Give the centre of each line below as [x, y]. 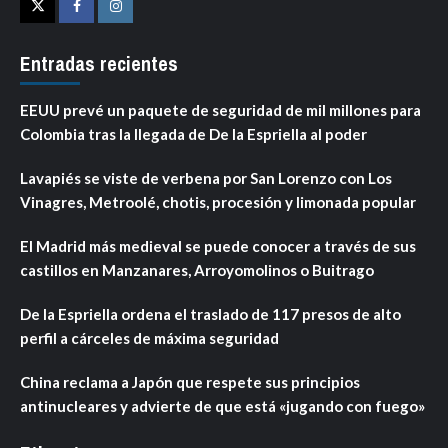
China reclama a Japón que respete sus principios [190, 382]
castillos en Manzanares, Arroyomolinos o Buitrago [197, 270]
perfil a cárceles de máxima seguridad [149, 338]
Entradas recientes [99, 64]
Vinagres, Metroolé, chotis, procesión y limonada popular [218, 202]
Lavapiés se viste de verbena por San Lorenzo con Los [206, 178]
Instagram [146, 21]
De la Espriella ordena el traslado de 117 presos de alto [210, 314]
